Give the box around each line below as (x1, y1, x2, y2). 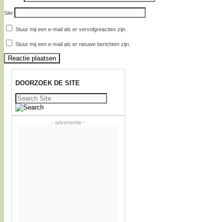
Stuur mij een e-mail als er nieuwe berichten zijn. (15, 41, 130, 48)
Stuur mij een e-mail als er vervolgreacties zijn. (15, 26, 127, 33)
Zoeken (15, 93, 33, 99)
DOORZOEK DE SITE (15, 79, 80, 87)
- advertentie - (52, 119, 85, 126)
